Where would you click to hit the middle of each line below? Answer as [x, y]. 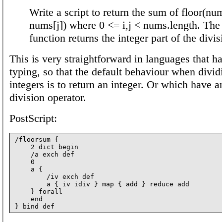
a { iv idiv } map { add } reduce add [102, 184]
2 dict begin [47, 147]
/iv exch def [55, 176]
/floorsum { [37, 139]
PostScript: [33, 118]
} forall [39, 191]
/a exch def [45, 154]
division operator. [48, 97]
